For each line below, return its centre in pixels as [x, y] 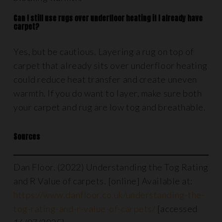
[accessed [176, 209]
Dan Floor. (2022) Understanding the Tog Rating [111, 167]
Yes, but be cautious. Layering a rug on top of [104, 52]
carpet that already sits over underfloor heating [111, 65]
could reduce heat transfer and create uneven [105, 79]
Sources [27, 137]
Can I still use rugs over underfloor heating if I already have [108, 18]
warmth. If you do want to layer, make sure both [108, 93]
